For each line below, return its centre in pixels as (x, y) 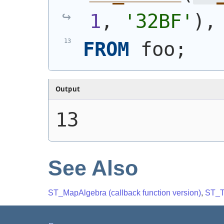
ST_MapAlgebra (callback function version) (124, 192)
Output (68, 89)
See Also (93, 168)
